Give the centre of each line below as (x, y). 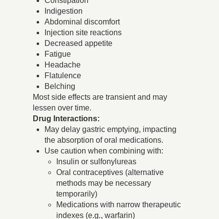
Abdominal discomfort (82, 22)
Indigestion (64, 11)
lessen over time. (62, 108)
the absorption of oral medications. (104, 140)
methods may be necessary (104, 183)
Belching (60, 87)
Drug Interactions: (66, 119)
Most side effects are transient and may (100, 97)
